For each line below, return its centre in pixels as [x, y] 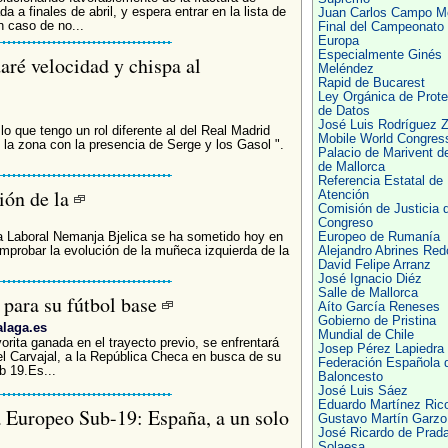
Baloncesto [350, 377]
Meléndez [345, 69]
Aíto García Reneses [378, 307]
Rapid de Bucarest [371, 83]
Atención [343, 195]
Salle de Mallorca [367, 293]
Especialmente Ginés [379, 55]
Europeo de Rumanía [378, 237]
